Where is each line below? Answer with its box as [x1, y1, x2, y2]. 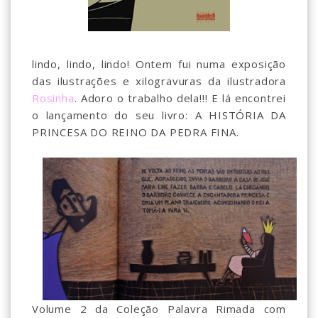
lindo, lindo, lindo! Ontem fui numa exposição [32, 57, 286, 71]
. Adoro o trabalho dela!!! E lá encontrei [74, 91, 286, 105]
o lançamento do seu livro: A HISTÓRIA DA [32, 108, 286, 122]
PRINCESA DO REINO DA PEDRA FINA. [32, 125, 239, 139]
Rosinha [32, 91, 75, 105]
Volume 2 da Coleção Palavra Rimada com [32, 302, 286, 317]
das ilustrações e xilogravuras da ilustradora [32, 74, 286, 88]
